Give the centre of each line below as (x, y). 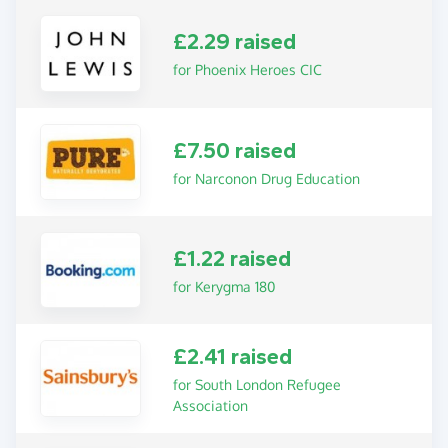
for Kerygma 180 (224, 287)
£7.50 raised (235, 150)
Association (211, 406)
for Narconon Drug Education (267, 178)
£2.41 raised (233, 357)
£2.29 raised (235, 42)
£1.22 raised (232, 259)
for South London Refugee (257, 385)
